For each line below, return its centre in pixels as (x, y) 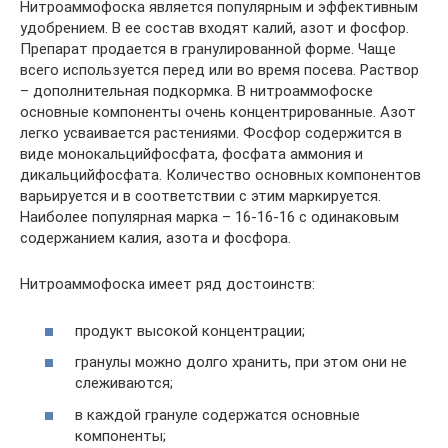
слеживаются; (124, 383)
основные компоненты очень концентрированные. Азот (218, 112)
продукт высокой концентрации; (190, 330)
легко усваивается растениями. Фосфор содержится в (211, 133)
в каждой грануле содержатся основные (217, 414)
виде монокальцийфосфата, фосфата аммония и (191, 154)
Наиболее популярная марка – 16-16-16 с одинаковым (209, 217)
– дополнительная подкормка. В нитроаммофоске (196, 91)
